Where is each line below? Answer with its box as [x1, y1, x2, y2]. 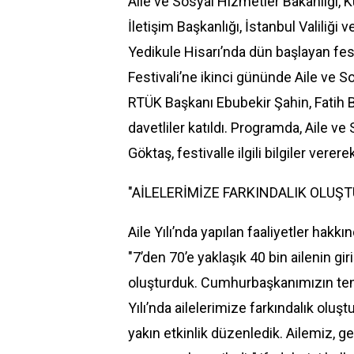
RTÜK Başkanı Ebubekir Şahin [128, 94, 309, 111]
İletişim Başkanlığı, [128, 18, 245, 35]
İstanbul [245, 18, 296, 35]
